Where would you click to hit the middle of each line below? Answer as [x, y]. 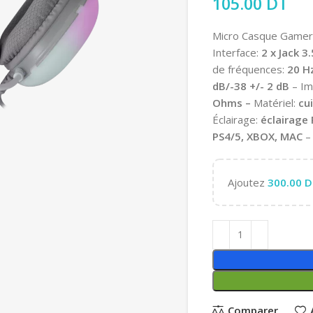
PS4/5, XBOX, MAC [257, 136]
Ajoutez [248, 182]
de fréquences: [250, 69]
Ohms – [232, 102]
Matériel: [275, 102]
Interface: [235, 52]
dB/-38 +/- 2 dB [252, 86]
